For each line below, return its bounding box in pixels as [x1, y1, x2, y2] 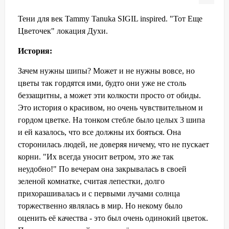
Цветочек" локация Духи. [18, 26, 108, 35]
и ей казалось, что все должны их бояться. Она [18, 127, 181, 136]
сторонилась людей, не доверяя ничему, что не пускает [18, 140, 209, 149]
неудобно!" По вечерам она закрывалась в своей [18, 164, 187, 173]
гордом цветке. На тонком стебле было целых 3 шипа [18, 115, 205, 124]
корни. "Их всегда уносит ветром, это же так [18, 152, 174, 161]
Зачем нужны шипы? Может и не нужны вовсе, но [18, 66, 195, 75]
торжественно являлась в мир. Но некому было [18, 201, 182, 210]
